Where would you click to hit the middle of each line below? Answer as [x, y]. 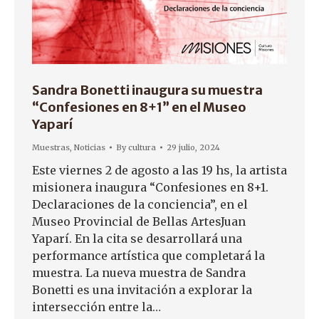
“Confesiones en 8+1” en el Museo [139, 108]
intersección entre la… [96, 307]
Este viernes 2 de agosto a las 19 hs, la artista [159, 171]
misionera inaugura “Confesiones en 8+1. [150, 188]
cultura [142, 148]
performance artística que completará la [148, 256]
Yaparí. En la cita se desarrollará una [137, 239]
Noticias [90, 148]
